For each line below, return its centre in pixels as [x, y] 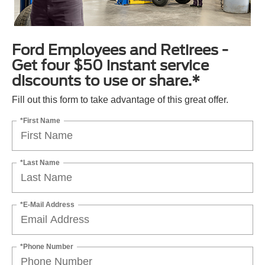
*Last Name [40, 162]
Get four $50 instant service [110, 65]
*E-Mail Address [47, 204]
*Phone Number [47, 246]
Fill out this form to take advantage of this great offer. [120, 99]
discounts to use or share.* [106, 80]
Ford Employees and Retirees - [120, 50]
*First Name [40, 120]
